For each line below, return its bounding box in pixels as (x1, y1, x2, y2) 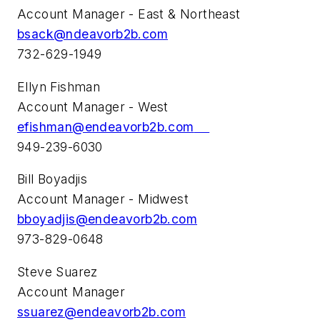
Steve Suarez (17, 264, 98, 279)
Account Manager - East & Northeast (17, 6, 241, 21)
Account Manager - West (17, 99, 169, 114)
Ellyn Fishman (17, 79, 101, 94)
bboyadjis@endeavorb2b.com (17, 211, 197, 227)
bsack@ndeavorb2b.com (17, 26, 168, 41)
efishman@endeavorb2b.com (17, 119, 194, 134)
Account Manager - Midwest (17, 191, 189, 207)
